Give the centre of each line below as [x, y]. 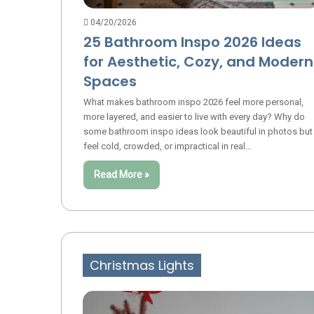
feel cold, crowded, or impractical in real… [167, 146]
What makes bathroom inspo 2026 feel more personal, [193, 102]
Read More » [121, 175]
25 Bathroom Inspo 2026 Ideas [192, 42]
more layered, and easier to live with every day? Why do [194, 117]
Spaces [110, 82]
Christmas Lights [142, 266]
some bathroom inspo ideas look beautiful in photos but [198, 132]
